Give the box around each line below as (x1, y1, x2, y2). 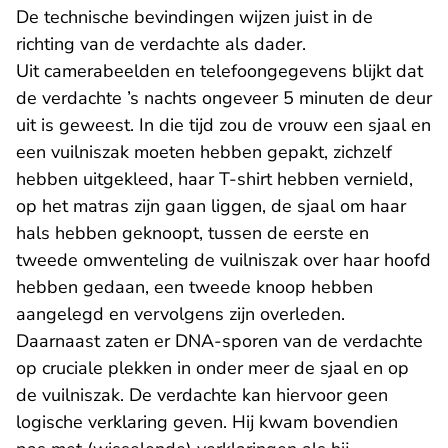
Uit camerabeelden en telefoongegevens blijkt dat (16, 59, 423, 83)
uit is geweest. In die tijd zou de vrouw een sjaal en (16, 113, 431, 137)
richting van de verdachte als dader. (16, 32, 306, 56)
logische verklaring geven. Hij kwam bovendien (16, 410, 398, 434)
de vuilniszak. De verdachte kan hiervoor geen (16, 383, 388, 407)
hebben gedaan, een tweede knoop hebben (16, 275, 373, 299)
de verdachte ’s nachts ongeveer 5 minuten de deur (16, 86, 432, 110)
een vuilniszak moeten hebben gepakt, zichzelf (16, 140, 392, 164)
